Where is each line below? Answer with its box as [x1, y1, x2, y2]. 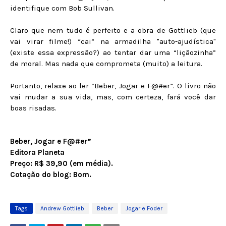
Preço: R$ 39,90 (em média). [10, 159, 113, 168]
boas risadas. [10, 103, 56, 112]
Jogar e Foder [126, 205, 162, 212]
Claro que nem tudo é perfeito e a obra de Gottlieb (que [10, 26, 216, 35]
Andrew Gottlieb [40, 205, 84, 212]
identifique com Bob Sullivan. [10, 4, 115, 13]
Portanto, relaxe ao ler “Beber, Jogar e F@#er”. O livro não [10, 81, 216, 90]
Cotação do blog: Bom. [10, 170, 91, 179]
